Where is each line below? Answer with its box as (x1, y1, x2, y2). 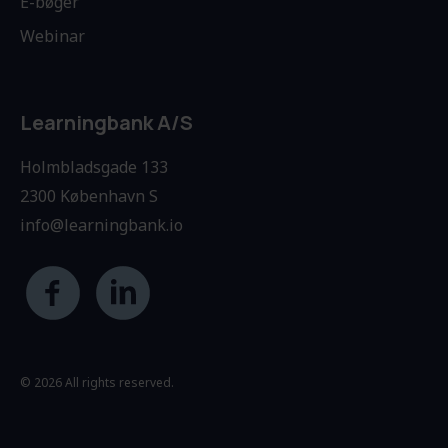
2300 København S (20, 185, 158, 208)
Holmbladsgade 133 (20, 156, 168, 179)
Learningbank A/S (20, 109, 193, 137)
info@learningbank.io (20, 214, 183, 237)
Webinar (20, 25, 85, 48)
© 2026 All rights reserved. (20, 374, 174, 392)
